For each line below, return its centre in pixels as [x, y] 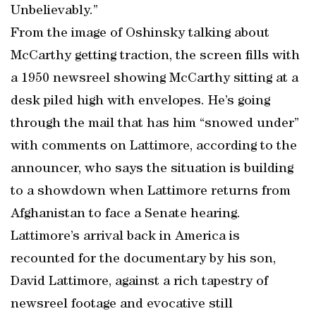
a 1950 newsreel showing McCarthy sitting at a [154, 79]
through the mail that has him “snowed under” [155, 124]
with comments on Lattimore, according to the [154, 147]
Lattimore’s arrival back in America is [125, 237]
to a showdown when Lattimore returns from [151, 192]
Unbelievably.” [54, 11]
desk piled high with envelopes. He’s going [140, 102]
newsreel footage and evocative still [122, 305]
